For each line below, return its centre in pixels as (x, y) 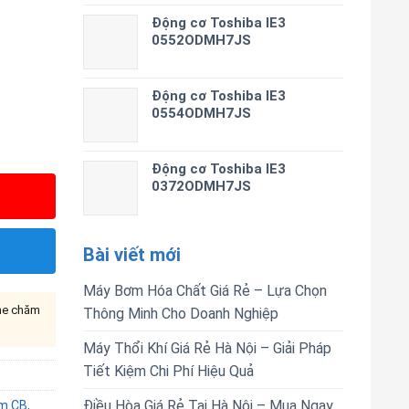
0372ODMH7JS (201, 186)
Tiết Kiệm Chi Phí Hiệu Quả (168, 371)
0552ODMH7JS (201, 40)
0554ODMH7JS (201, 113)
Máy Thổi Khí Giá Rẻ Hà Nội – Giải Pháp (207, 348)
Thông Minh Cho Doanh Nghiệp (181, 314)
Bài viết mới (132, 255)
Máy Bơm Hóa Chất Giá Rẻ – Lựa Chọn (205, 291)
